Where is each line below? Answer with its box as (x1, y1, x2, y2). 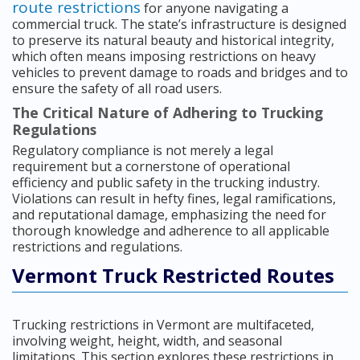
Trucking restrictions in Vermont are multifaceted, (12, 316, 314, 334)
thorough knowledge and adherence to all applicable (12, 222, 329, 240)
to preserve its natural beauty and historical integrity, (12, 31, 334, 50)
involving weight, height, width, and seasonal (12, 332, 282, 350)
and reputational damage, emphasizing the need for (12, 206, 326, 224)
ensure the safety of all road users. (12, 80, 222, 98)
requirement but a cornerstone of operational (12, 157, 290, 176)
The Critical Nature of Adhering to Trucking (12, 103, 323, 123)
